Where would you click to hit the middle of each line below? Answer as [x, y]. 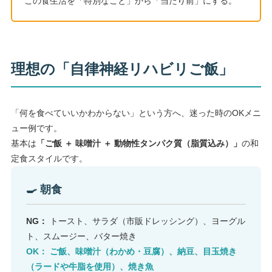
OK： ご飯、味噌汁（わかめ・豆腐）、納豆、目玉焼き [131, 251]
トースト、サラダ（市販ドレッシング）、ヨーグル [146, 221]
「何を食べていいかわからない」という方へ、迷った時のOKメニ [136, 113]
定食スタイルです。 [49, 158]
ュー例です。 [36, 128]
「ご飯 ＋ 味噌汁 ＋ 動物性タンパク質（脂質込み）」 [139, 143]
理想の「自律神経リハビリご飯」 [122, 69]
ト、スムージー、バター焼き [81, 236]
